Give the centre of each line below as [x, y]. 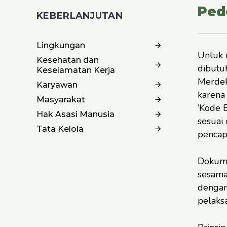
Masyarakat [61, 99]
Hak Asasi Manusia [75, 114]
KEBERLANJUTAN [80, 15]
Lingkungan [61, 45]
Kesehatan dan [68, 60]
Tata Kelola [60, 129]
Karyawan [57, 85]
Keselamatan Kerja [76, 70]
